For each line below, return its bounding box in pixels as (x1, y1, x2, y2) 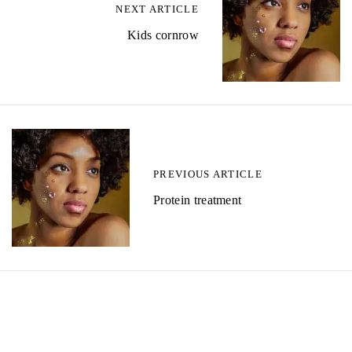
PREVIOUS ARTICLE (153, 168, 262, 180)
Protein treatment (153, 193, 242, 207)
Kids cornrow (127, 28, 199, 42)
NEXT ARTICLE (115, 3, 199, 15)
